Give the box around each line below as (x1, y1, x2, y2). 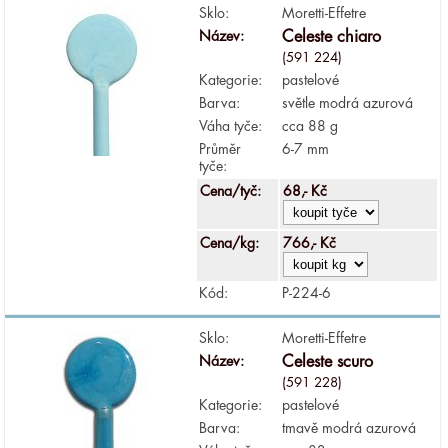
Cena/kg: (200, 235, 264, 250)
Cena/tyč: (200, 183, 266, 198)
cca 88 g (282, 118, 339, 133)
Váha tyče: (199, 118, 263, 133)
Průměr (199, 141, 242, 156)
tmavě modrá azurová (282, 420, 417, 435)
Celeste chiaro (282, 28, 382, 45)
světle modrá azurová (282, 95, 414, 110)
